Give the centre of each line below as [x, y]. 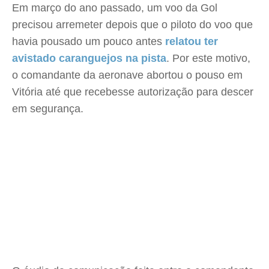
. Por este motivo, [208, 58]
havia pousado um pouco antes [87, 41]
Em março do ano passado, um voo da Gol [115, 8]
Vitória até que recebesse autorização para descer [133, 92]
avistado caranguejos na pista [89, 58]
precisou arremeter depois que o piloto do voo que [132, 25]
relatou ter [190, 41]
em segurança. [48, 109]
